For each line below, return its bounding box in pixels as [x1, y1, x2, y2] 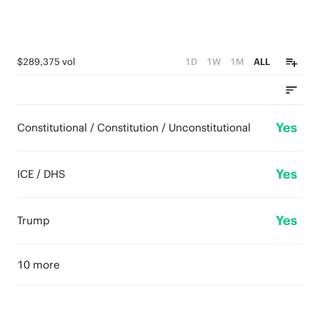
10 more [17, 258, 60, 271]
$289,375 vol [17, 56, 75, 68]
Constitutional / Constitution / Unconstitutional [17, 121, 251, 134]
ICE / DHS [17, 167, 65, 181]
